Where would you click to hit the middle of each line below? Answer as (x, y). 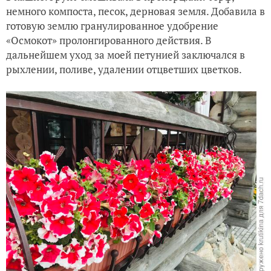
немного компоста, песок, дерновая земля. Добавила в (135, 11)
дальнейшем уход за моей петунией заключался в (126, 54)
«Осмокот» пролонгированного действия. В (109, 40)
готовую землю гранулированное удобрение (112, 25)
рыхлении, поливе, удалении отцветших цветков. (124, 69)
